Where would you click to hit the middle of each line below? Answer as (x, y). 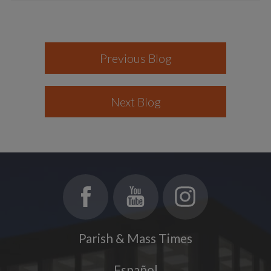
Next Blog (135, 101)
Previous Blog (135, 58)
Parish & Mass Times (135, 238)
